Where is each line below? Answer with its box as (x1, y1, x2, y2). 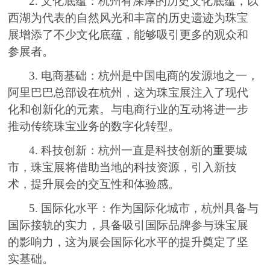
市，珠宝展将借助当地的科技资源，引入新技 (8, 160, 237, 174)
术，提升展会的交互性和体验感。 (8, 177, 180, 190)
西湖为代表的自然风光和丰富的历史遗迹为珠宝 (8, 11, 249, 24)
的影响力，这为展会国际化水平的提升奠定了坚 (8, 235, 249, 248)
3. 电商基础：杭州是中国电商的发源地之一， (8, 69, 259, 82)
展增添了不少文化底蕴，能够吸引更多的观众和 (8, 28, 249, 41)
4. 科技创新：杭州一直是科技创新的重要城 (8, 143, 248, 157)
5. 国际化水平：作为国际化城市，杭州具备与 (8, 201, 259, 215)
